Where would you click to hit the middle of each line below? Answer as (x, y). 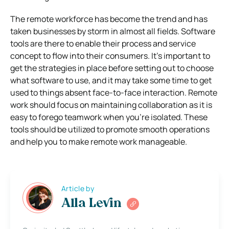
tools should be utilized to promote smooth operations (110, 129)
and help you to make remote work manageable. (99, 141)
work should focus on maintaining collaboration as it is (111, 105)
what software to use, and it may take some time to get (111, 80)
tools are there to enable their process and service (103, 43)
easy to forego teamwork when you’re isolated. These (109, 117)
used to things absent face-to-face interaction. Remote (114, 92)
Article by (78, 189)
